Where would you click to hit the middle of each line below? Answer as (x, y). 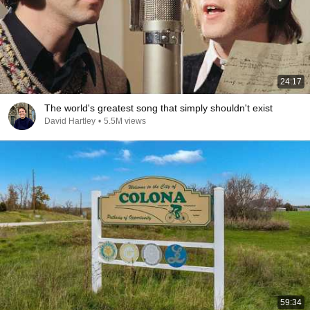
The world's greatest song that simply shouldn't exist (158, 108)
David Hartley (70, 121)
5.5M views (125, 121)
